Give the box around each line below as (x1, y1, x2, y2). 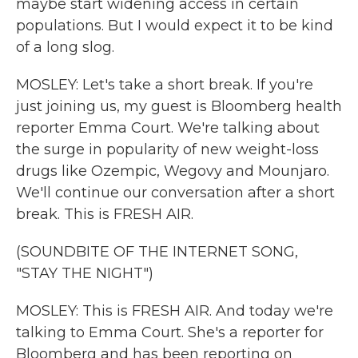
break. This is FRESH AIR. (16, 205, 193, 223)
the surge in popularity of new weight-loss (16, 141, 319, 158)
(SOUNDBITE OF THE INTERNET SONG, (16, 243, 298, 261)
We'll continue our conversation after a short (16, 184, 335, 201)
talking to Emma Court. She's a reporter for (16, 324, 324, 341)
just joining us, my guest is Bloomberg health (16, 97, 342, 115)
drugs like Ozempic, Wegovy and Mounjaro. (16, 162, 329, 180)
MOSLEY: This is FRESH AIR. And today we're (16, 302, 333, 320)
